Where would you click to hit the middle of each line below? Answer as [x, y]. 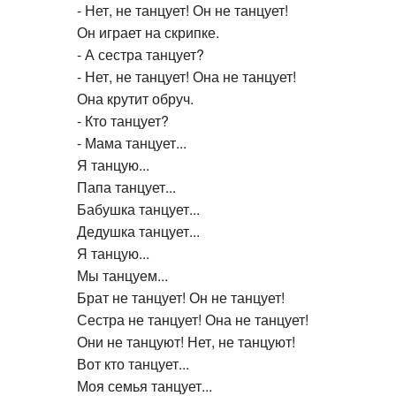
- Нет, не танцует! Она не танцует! [187, 73]
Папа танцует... [126, 184]
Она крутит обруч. [135, 95]
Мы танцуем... [122, 272]
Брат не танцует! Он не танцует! [181, 294]
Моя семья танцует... [145, 383]
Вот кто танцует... [133, 361]
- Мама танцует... [132, 140]
